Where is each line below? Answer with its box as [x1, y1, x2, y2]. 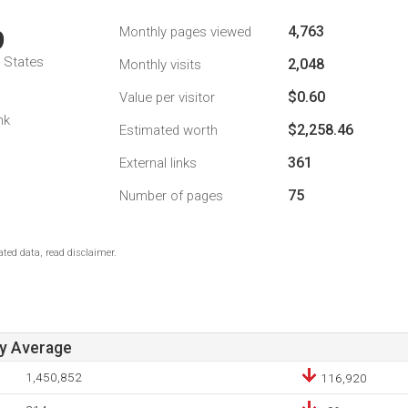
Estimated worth [119, 122, 218, 138]
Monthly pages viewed [119, 24, 251, 40]
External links [119, 155, 197, 171]
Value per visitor [119, 89, 215, 106]
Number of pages [119, 188, 223, 204]
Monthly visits [119, 56, 201, 73]
